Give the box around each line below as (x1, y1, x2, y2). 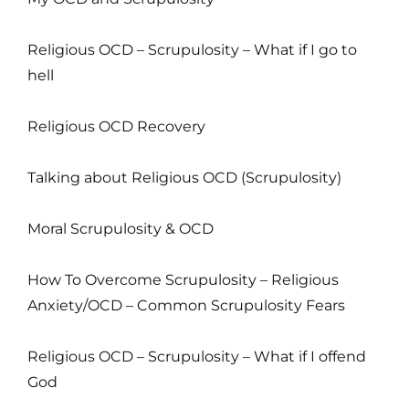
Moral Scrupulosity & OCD (27, 219, 214, 237)
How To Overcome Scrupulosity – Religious (27, 270, 339, 288)
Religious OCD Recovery (27, 117, 205, 135)
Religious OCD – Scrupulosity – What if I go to (27, 40, 357, 58)
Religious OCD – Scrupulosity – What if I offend (27, 347, 366, 365)
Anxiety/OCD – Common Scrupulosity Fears (27, 296, 345, 314)
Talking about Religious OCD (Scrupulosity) (27, 168, 341, 186)
